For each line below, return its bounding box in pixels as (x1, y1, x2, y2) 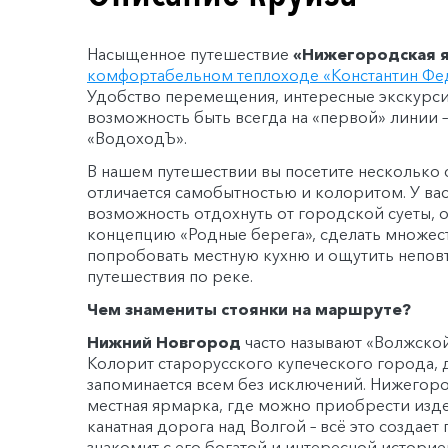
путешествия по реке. (87, 265, 253, 286)
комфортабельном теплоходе (87, 64, 323, 85)
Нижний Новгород (87, 331, 241, 352)
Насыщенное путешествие (87, 43, 293, 64)
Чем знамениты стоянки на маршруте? (87, 298, 411, 319)
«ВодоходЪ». (87, 127, 187, 148)
